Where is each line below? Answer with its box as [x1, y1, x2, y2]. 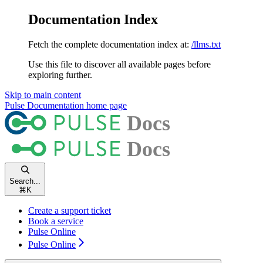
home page [84, 100, 127, 110]
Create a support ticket [28, 205, 111, 215]
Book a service [28, 215, 83, 226]
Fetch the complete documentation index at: [28, 39, 189, 49]
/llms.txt [191, 39, 221, 49]
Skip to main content [5, 89, 81, 100]
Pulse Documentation [5, 100, 84, 110]
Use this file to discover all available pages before [28, 59, 211, 69]
